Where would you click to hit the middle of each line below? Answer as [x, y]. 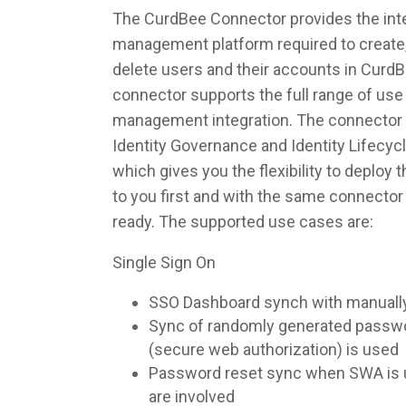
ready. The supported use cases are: [243, 222]
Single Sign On [164, 262]
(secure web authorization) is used [274, 349]
